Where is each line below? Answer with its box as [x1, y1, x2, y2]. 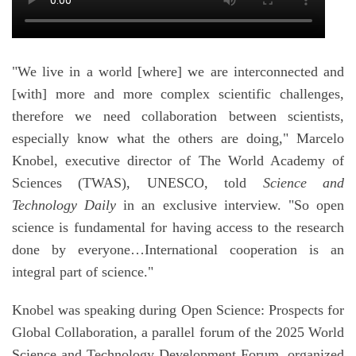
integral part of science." [12, 264, 153, 281]
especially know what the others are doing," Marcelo [12, 130, 344, 147]
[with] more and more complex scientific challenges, [12, 86, 344, 103]
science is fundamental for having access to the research [12, 219, 344, 236]
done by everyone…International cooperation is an [12, 242, 344, 258]
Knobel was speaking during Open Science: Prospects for [12, 302, 344, 319]
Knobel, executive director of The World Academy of [12, 153, 344, 169]
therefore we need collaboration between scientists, [12, 108, 344, 125]
